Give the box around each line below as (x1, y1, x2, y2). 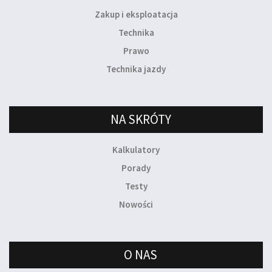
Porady (121, 162, 151, 174)
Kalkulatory (112, 144, 160, 156)
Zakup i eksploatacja (94, 8, 178, 21)
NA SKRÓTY (110, 111, 171, 128)
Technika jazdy (106, 63, 166, 75)
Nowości (119, 199, 153, 211)
